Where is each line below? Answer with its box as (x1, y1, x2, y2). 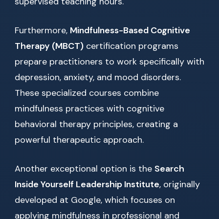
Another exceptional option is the (15, 163, 154, 175)
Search (154, 163, 184, 175)
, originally (159, 178, 200, 191)
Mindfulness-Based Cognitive (70, 24, 190, 37)
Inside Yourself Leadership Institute (15, 178, 159, 191)
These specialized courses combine (15, 87, 159, 99)
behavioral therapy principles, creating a (15, 118, 178, 131)
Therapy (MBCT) (15, 40, 84, 52)
